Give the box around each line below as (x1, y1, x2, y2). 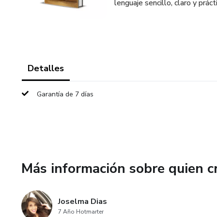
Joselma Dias (58, 196, 107, 207)
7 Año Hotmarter (58, 208, 104, 216)
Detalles (28, 62, 64, 74)
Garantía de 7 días (37, 90, 93, 99)
